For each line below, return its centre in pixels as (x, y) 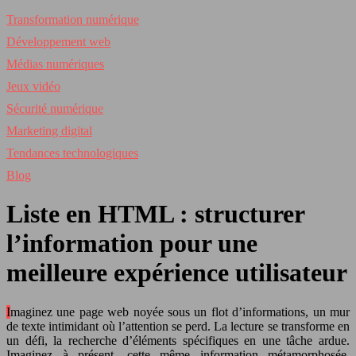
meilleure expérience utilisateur (177, 273)
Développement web (58, 42)
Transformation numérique (73, 19)
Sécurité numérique (55, 108)
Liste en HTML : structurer (155, 214)
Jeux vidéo (33, 86)
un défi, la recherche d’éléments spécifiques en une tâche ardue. (178, 340)
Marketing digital (49, 131)
